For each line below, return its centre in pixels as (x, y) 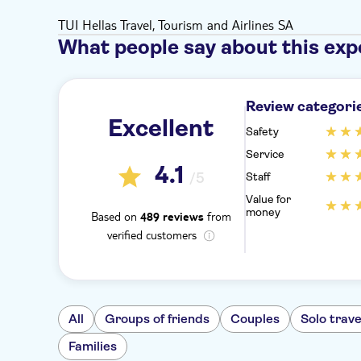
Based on (115, 216)
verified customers (151, 234)
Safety (262, 131)
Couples (255, 318)
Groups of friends (157, 318)
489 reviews (172, 218)
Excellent (161, 128)
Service (265, 154)
